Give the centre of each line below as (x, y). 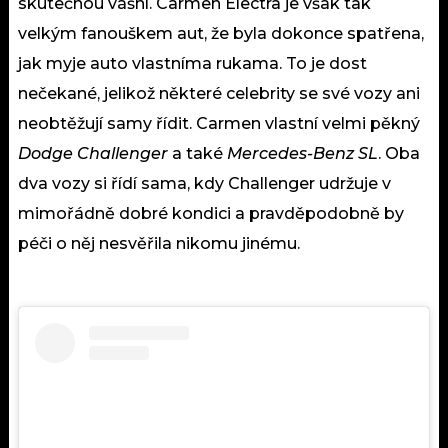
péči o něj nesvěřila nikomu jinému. (159, 244)
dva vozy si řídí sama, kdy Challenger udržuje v (204, 184)
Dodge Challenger (93, 154)
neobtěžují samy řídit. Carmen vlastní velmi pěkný (219, 124)
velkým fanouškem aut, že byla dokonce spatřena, (221, 34)
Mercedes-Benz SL (302, 154)
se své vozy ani (357, 94)
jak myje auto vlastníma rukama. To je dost (192, 64)
